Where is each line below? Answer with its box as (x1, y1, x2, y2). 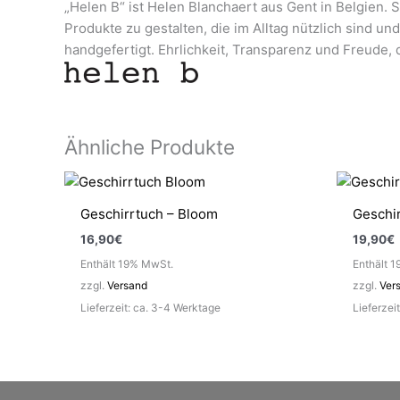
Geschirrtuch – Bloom (80, 205, 218, 223)
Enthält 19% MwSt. (80, 256, 173, 271)
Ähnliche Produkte (64, 134, 235, 159)
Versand (107, 278, 147, 292)
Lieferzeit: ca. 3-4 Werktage (80, 300, 221, 314)
